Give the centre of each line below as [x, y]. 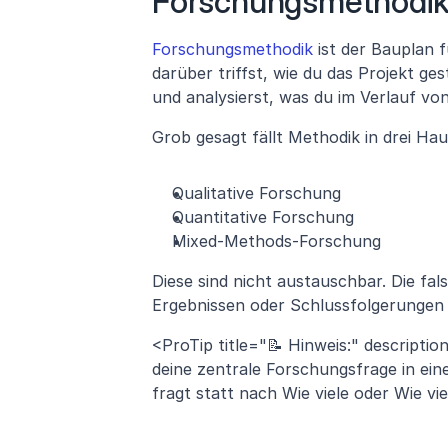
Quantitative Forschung [263, 216]
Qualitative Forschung [256, 192]
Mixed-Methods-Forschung [276, 240]
